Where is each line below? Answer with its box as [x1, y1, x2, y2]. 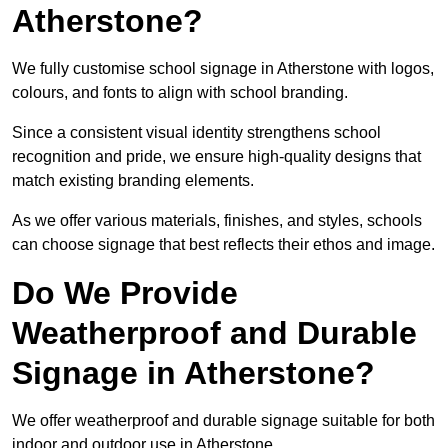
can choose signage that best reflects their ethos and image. [12, 236, 435, 254]
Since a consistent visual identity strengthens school [12, 124, 381, 142]
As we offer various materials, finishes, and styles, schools [12, 212, 422, 230]
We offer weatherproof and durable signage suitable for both [12, 412, 435, 430]
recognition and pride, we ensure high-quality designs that [12, 148, 421, 166]
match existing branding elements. [12, 172, 258, 190]
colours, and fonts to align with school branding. [12, 84, 352, 102]
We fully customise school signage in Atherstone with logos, [12, 60, 434, 78]
